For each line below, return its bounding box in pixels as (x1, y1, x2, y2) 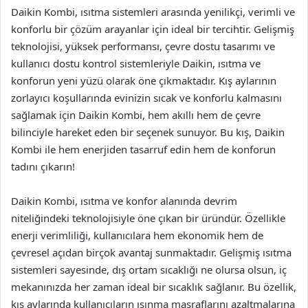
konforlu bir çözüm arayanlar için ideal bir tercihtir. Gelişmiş (11, 22, 294, 36)
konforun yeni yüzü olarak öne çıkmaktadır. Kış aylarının (11, 74, 276, 87)
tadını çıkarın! (11, 159, 75, 173)
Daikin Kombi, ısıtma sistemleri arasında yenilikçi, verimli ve (11, 5, 295, 19)
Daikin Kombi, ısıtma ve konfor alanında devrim (11, 194, 237, 208)
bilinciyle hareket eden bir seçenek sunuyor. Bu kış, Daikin (11, 125, 285, 139)
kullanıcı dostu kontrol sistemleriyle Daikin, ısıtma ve (11, 56, 261, 70)
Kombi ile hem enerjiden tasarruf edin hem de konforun (11, 142, 276, 156)
